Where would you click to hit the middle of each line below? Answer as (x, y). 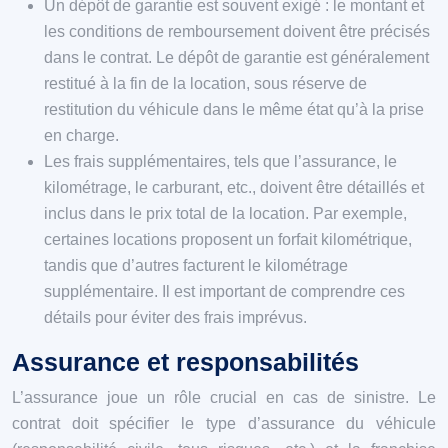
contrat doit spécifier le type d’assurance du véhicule (224, 423)
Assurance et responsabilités (185, 361)
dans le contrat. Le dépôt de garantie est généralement (236, 57)
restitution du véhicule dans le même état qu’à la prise (234, 109)
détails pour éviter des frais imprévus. (175, 317)
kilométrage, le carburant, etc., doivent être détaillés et (234, 187)
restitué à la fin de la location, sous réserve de (205, 83)
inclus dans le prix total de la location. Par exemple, (225, 213)
